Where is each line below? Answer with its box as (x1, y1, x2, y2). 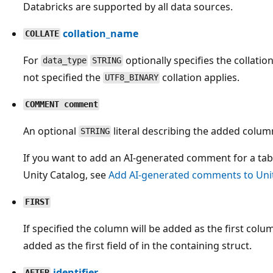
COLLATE (24, 29, 59, 39)
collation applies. (160, 70, 240, 84)
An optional (23, 124, 79, 138)
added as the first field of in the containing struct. (23, 238, 252, 252)
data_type (42, 55, 87, 66)
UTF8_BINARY (104, 73, 158, 83)
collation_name (63, 26, 139, 40)
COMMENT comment (24, 99, 98, 110)
